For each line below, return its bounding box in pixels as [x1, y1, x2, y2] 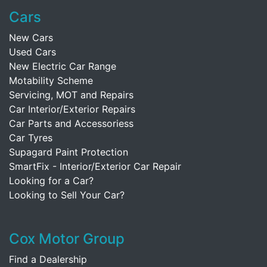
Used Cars [9, 45, 56, 58]
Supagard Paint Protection [9, 145, 128, 158]
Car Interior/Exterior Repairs [9, 103, 135, 115]
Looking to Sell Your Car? [9, 188, 125, 201]
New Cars [9, 31, 53, 44]
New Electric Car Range [9, 60, 116, 72]
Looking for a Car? [9, 174, 94, 187]
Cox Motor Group [9, 229, 125, 247]
